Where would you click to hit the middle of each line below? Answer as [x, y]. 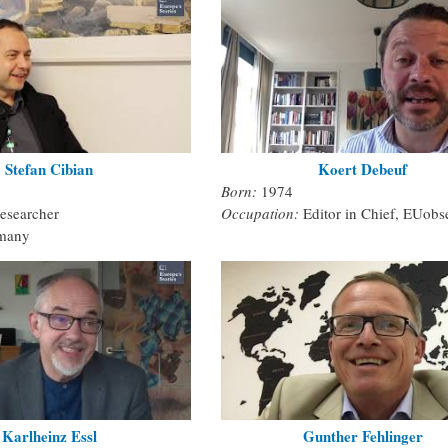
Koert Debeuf [363, 168]
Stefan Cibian [49, 168]
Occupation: [262, 212]
